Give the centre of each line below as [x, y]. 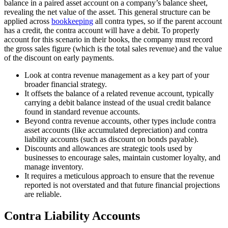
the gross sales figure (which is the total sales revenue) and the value [113, 49]
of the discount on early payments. [59, 58]
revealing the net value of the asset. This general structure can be [107, 12]
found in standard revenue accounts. [82, 112]
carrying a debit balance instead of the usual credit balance [118, 103]
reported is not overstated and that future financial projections [122, 185]
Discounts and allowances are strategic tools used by [108, 149]
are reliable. [43, 194]
